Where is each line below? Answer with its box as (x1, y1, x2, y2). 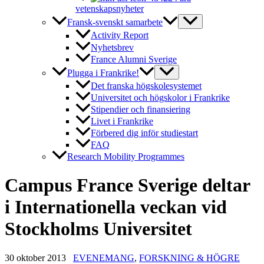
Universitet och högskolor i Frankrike (91, 92, 230, 103)
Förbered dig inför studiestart (91, 127, 198, 138)
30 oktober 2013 (5, 252, 68, 263)
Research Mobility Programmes (67, 151, 184, 161)
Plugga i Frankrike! (67, 67, 139, 78)
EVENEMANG (73, 252, 134, 263)
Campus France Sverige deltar (5, 174, 250, 196)
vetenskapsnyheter (75, 4, 144, 14)
